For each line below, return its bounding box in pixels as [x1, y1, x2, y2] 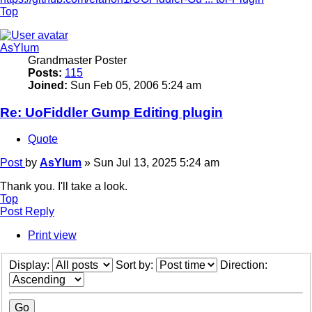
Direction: [220, 258, 270, 271]
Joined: [28, 79, 68, 91]
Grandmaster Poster [28, 54, 127, 66]
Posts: [28, 66, 62, 79]
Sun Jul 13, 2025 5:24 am [93, 157, 219, 169]
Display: [9, 258, 52, 271]
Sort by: [116, 258, 156, 271]
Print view [28, 229, 77, 242]
